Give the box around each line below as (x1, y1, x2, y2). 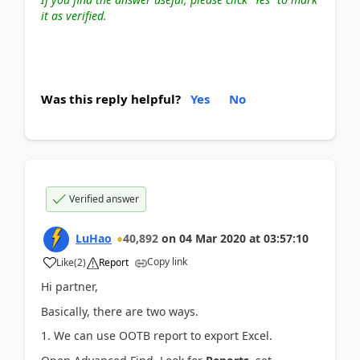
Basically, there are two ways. (41, 303, 198, 319)
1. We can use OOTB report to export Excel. (41, 328, 272, 343)
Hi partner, (41, 279, 98, 294)
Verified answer (69, 192, 139, 206)
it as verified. (41, 7, 107, 23)
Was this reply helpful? (41, 91, 181, 107)
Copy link (147, 255, 187, 268)
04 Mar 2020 (179, 231, 246, 246)
